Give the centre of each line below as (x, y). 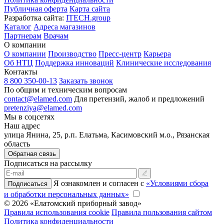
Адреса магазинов (64, 27)
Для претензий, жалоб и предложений (139, 99)
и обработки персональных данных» (66, 194)
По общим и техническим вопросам (65, 90)
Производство (72, 54)
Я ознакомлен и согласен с (100, 183)
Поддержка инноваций (74, 63)
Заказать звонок (86, 81)
